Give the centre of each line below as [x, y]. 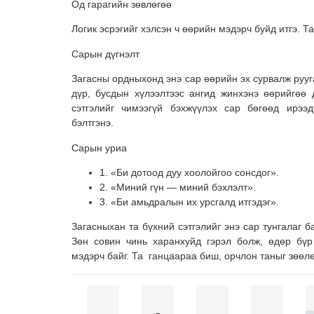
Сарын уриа [99, 148]
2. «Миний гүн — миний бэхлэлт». [178, 187]
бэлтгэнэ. [93, 123]
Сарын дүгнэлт [105, 54]
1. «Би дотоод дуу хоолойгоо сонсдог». [189, 172]
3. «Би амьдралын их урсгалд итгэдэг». [189, 202]
